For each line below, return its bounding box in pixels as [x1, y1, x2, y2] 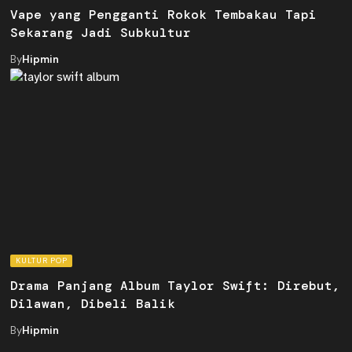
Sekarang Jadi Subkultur [10, 24, 192, 41]
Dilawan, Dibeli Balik [10, 295, 176, 312]
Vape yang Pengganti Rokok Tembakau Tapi [10, 5, 317, 23]
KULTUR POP [16, 255, 68, 266]
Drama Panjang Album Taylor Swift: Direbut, [10, 277, 341, 294]
